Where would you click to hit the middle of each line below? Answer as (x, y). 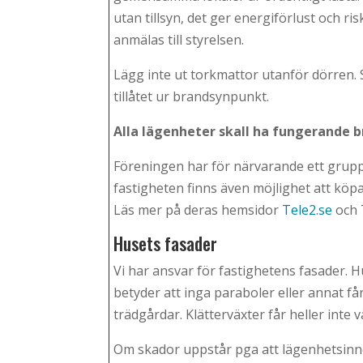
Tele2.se (307, 210)
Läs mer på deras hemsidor (198, 210)
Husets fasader (166, 243)
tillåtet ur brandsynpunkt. (192, 97)
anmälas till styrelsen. (179, 40)
